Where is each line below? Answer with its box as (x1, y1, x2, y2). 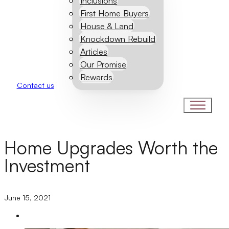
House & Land (80, 20, 133, 31)
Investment (4, 154, 90, 176)
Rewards (80, 71, 112, 82)
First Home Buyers (80, 7, 149, 18)
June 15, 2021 (4, 193, 51, 202)
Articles (80, 45, 107, 57)
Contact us (16, 81, 54, 90)
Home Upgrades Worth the (4, 136, 218, 158)
